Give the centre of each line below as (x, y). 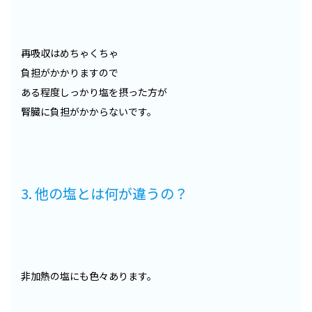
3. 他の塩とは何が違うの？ (104, 194)
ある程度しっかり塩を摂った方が (94, 92)
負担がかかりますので (70, 73)
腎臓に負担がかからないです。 (89, 112)
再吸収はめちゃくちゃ (70, 53)
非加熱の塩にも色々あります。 (89, 276)
